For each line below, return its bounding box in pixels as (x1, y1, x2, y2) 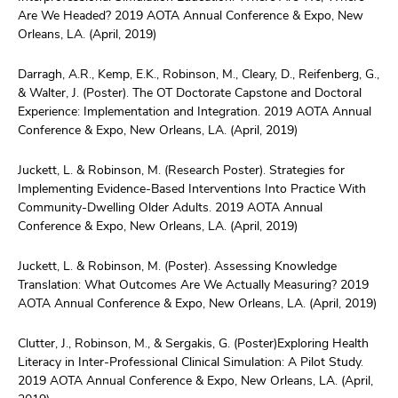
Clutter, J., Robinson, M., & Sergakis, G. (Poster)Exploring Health (18, 334, 369, 351)
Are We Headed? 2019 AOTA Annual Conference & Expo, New (18, 6, 363, 23)
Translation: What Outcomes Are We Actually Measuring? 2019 (18, 275, 369, 292)
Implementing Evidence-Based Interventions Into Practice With (18, 179, 366, 196)
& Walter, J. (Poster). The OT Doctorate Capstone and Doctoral (18, 84, 362, 100)
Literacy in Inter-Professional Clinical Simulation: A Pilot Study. (18, 353, 363, 370)
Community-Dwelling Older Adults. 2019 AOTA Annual (18, 198, 322, 215)
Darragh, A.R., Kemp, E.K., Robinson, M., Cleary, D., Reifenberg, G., (18, 65, 379, 82)
